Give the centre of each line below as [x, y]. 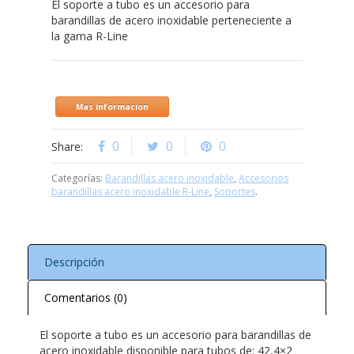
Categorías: [78, 179]
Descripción [74, 262]
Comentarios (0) [86, 298]
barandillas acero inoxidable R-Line [130, 192]
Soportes [235, 192]
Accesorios [264, 179]
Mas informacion [112, 107]
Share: [69, 147]
